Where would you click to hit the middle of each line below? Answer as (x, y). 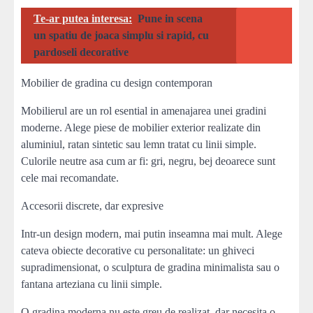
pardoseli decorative (81, 52)
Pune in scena (170, 18)
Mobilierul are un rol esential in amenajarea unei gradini (144, 110)
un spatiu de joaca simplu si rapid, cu (121, 35)
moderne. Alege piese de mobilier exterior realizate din (141, 127)
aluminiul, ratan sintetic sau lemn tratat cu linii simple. (139, 144)
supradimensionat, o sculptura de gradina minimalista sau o (150, 267)
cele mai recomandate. (70, 177)
